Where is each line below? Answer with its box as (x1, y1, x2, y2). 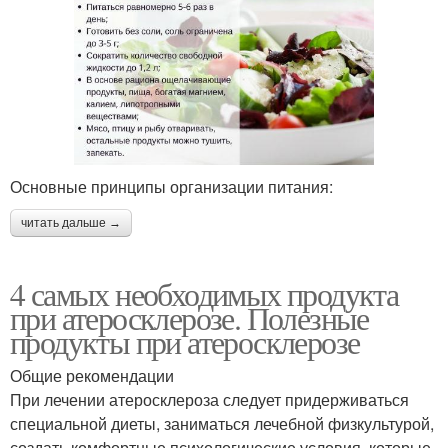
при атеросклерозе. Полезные (10, 295, 369, 339)
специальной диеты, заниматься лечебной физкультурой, (10, 411, 434, 435)
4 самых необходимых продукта (10, 271, 399, 315)
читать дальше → (21, 215, 121, 230)
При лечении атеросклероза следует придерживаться (10, 387, 409, 411)
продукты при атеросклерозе (10, 319, 360, 363)
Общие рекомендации (10, 363, 174, 387)
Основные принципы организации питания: (10, 174, 333, 198)
